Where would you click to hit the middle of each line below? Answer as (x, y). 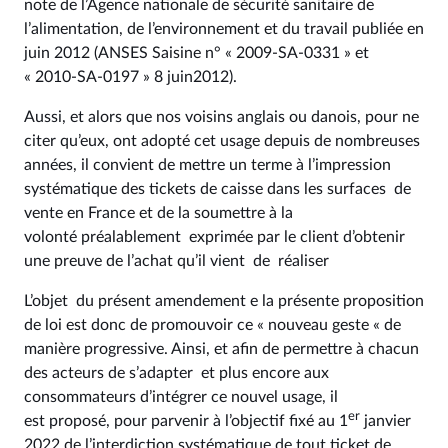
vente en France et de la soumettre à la (158, 213)
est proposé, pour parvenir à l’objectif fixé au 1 (186, 421)
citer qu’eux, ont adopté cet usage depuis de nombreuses (222, 141)
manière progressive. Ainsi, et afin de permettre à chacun (221, 349)
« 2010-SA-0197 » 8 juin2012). (130, 77)
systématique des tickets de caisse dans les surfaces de (217, 189)
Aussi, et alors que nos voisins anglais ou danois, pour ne (221, 117)
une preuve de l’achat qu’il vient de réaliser (176, 261)
